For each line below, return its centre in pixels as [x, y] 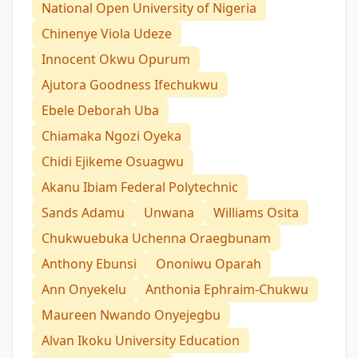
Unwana [169, 212]
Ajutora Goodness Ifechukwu [130, 84]
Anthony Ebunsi [89, 263]
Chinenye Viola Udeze [107, 33]
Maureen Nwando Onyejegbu [131, 314]
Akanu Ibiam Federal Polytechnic [140, 187]
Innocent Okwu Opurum [116, 59]
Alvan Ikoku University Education [141, 340]
